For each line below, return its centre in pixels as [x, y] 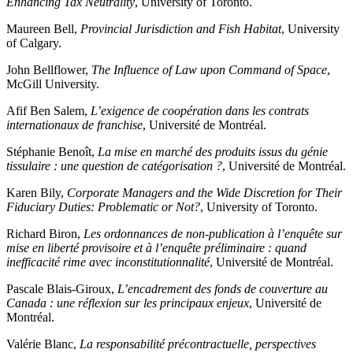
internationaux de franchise [74, 125]
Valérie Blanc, [43, 344]
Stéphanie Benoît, [52, 152]
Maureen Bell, [43, 29]
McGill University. [53, 84]
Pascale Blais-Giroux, [62, 289]
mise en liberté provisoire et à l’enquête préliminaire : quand [156, 248]
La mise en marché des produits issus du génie [213, 152]
